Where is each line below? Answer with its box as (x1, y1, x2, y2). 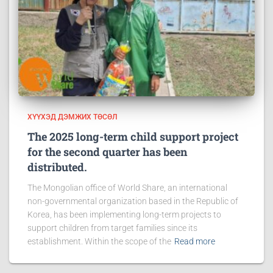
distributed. (27, 160, 87, 175)
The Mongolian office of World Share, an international (27, 183, 227, 193)
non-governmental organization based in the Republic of (27, 196, 238, 207)
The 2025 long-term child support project (27, 129, 238, 144)
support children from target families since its (27, 223, 197, 233)
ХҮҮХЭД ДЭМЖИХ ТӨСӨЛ (27, 113, 117, 122)
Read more (174, 236, 215, 247)
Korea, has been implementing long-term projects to (27, 210, 221, 220)
